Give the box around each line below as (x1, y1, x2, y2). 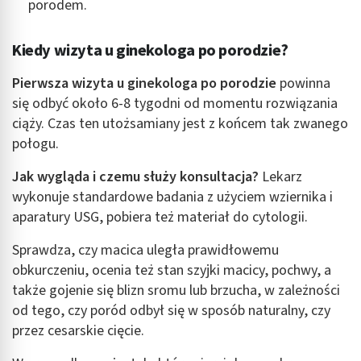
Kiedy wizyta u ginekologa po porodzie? (12, 39, 288, 63)
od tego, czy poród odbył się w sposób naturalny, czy (12, 301, 330, 322)
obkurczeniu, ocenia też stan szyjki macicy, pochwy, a (12, 260, 331, 281)
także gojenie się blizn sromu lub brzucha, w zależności (12, 280, 340, 301)
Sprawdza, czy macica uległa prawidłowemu (12, 240, 279, 261)
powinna (276, 73, 330, 94)
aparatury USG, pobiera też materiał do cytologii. (12, 207, 308, 228)
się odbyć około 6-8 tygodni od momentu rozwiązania (12, 93, 338, 114)
